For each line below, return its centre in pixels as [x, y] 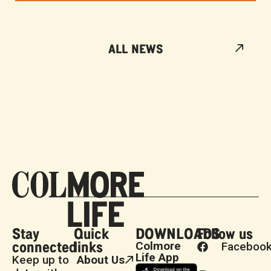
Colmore [158, 246]
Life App [157, 258]
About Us [101, 260]
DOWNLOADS [178, 233]
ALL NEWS [135, 48]
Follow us [225, 233]
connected [44, 247]
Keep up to [41, 260]
